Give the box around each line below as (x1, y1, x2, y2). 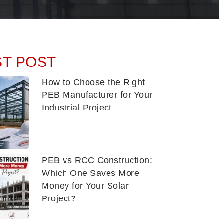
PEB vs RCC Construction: (42, 155, 152, 165)
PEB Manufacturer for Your (42, 90, 153, 100)
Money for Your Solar (42, 181, 129, 191)
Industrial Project (42, 103, 111, 112)
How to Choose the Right (42, 77, 145, 87)
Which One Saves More (42, 168, 139, 178)
